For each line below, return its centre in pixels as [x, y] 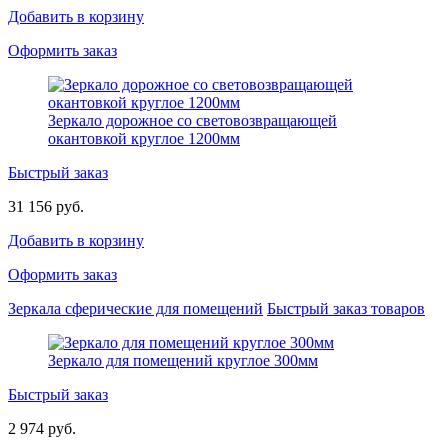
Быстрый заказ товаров [346, 308]
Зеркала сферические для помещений [135, 308]
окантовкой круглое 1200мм [144, 138]
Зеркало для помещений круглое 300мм [183, 360]
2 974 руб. [42, 428]
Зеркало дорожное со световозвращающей [192, 120]
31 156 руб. [46, 206]
